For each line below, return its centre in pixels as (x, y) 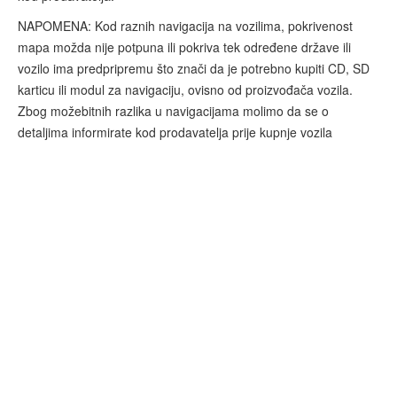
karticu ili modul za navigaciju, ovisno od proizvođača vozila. (185, 90)
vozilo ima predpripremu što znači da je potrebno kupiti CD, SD (194, 68)
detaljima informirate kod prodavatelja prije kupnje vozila (175, 132)
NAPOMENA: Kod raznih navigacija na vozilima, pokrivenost (185, 26)
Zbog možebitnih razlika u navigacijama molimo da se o (173, 111)
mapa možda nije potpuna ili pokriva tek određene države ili (184, 47)
